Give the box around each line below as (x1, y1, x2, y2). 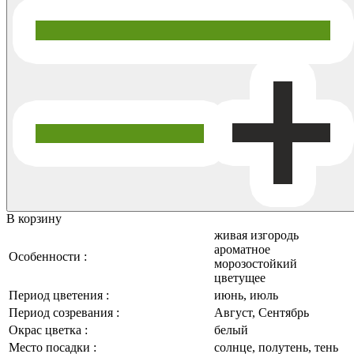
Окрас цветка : (9, 322, 88, 337)
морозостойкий (214, 256, 297, 270)
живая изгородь (214, 228, 299, 242)
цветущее (214, 270, 265, 284)
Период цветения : (9, 288, 109, 302)
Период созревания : (9, 305, 119, 319)
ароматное (214, 242, 270, 256)
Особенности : (9, 249, 87, 263)
